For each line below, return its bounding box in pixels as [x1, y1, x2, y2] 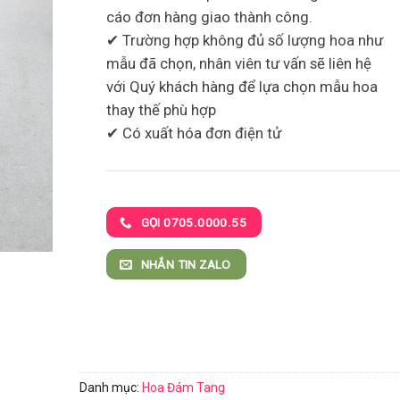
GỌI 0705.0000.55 [140, 214, 247, 229]
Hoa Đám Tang [142, 379, 225, 395]
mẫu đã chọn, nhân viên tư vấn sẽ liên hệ [106, 54, 371, 73]
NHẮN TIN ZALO [140, 257, 231, 272]
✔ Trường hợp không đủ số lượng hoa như [106, 31, 383, 50]
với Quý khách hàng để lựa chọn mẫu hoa [106, 78, 378, 96]
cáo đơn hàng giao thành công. [106, 8, 312, 27]
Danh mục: [79, 379, 142, 395]
